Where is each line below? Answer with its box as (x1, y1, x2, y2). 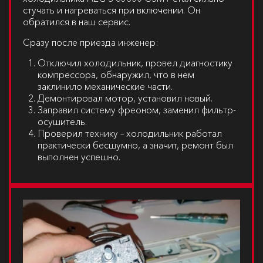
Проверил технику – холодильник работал (38, 127, 222, 140)
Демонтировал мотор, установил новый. (38, 92, 213, 104)
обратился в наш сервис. (23, 16, 130, 28)
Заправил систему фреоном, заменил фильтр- (38, 104, 236, 116)
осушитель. (38, 116, 87, 128)
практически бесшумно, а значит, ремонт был (38, 139, 233, 151)
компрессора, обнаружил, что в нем (38, 69, 194, 81)
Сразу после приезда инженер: (23, 36, 159, 49)
